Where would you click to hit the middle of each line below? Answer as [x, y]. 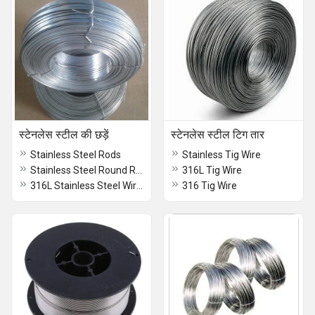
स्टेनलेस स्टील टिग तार [218, 135]
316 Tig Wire [210, 186]
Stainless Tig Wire [221, 155]
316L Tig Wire [212, 170]
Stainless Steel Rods [76, 155]
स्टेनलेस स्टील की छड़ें [64, 135]
